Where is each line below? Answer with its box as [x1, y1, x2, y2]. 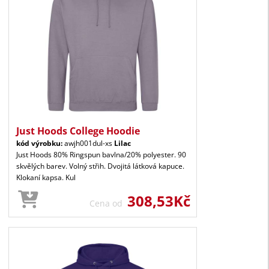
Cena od [89, 197, 127, 209]
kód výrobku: [16, 138, 62, 148]
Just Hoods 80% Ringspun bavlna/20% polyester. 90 [16, 149, 186, 160]
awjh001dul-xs [62, 138, 114, 148]
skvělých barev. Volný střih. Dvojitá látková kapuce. [16, 160, 184, 171]
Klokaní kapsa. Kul [16, 172, 76, 183]
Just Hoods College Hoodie [16, 124, 140, 138]
